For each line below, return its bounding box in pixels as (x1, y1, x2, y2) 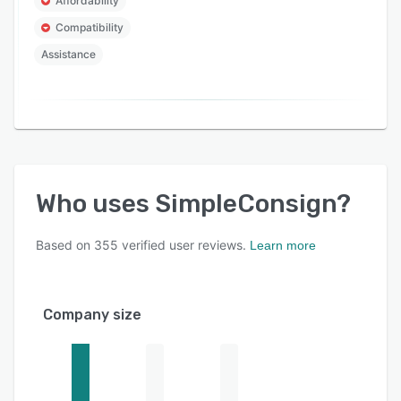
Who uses (36, 189, 155, 219)
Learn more (250, 238, 316, 253)
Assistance (41, 47, 96, 62)
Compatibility (55, 21, 124, 35)
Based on (36, 237, 94, 253)
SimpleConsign (155, 189, 337, 219)
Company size (43, 306, 141, 324)
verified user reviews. (118, 237, 246, 253)
